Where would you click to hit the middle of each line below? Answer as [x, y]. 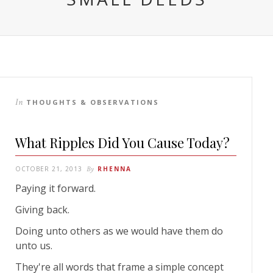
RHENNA [115, 168]
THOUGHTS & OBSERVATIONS [93, 102]
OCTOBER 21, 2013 [49, 168]
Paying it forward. [55, 188]
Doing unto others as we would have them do [119, 231]
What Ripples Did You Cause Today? [122, 142]
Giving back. [42, 209]
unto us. [34, 245]
